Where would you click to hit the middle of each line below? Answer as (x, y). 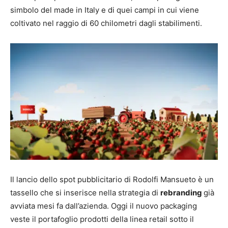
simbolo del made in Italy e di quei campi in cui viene (105, 10)
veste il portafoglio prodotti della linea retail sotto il (102, 219)
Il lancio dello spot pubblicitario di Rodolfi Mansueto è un (112, 179)
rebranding (182, 192)
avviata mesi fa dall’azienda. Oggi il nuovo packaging (104, 206)
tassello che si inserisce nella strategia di (85, 192)
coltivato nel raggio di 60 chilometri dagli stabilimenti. (106, 23)
